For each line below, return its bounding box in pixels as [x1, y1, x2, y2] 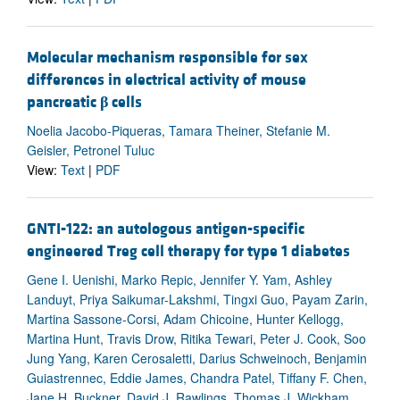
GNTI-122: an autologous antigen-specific [27, 218, 304, 239]
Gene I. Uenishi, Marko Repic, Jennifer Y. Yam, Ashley [27, 270, 332, 288]
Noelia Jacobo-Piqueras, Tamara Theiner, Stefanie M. [27, 121, 330, 139]
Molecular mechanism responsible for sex [27, 46, 308, 68]
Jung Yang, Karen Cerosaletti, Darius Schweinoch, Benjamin [27, 348, 367, 367]
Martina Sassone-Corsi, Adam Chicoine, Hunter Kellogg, [27, 309, 344, 328]
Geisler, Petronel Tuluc [27, 140, 154, 159]
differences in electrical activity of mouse [27, 69, 306, 90]
